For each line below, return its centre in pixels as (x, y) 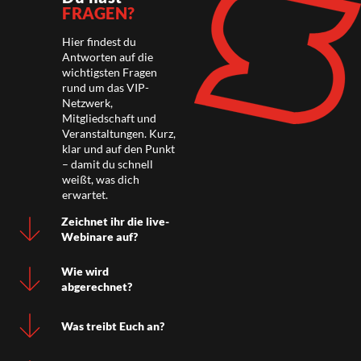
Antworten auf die (108, 57)
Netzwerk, (88, 103)
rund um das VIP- (106, 88)
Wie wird (85, 272)
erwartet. (85, 195)
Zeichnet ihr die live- (116, 222)
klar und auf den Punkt (119, 149)
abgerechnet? (97, 287)
